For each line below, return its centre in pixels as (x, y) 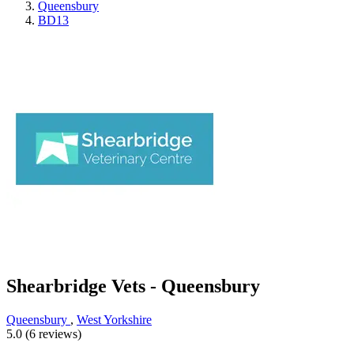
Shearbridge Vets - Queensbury (133, 286)
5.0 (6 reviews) (44, 334)
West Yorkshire (114, 320)
